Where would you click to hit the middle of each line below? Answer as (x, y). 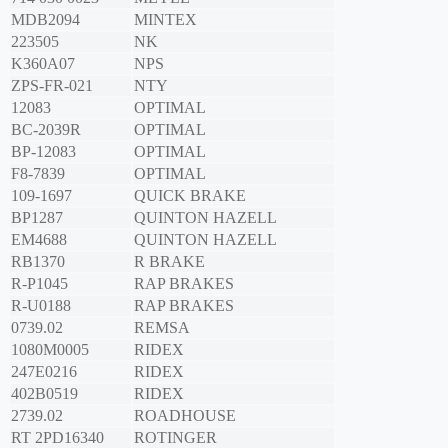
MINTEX (165, 20)
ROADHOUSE (185, 416)
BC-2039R (46, 130)
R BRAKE (169, 262)
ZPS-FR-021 (52, 86)
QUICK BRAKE (190, 196)
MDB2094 (45, 20)
